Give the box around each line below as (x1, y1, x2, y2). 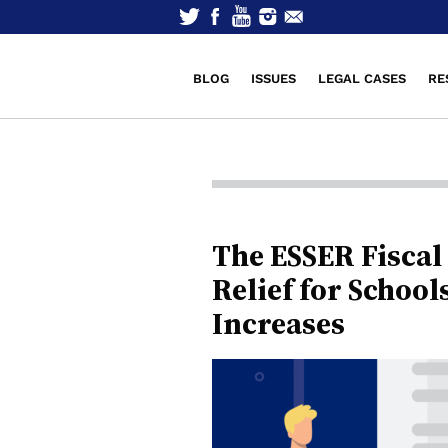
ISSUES (251, 71, 296, 86)
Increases (212, 303, 345, 344)
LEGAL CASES (318, 71, 406, 86)
